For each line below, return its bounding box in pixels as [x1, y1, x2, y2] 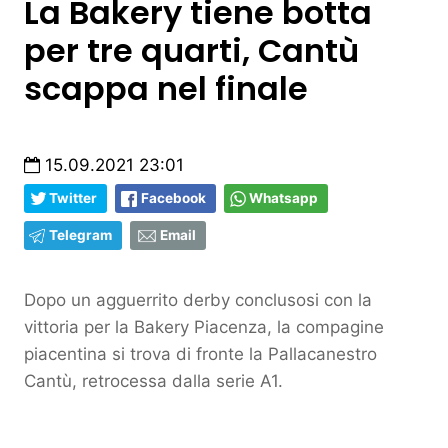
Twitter [49, 190, 97, 207]
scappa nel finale [24, 66, 308, 112]
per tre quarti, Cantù [24, 28, 359, 74]
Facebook [141, 190, 206, 207]
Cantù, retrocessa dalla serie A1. [24, 371, 283, 392]
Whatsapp [249, 190, 318, 207]
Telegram [49, 227, 112, 244]
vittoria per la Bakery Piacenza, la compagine [24, 317, 384, 338]
